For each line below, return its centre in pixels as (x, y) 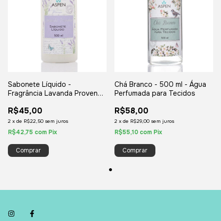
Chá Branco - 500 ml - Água (160, 84)
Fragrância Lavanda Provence (57, 93)
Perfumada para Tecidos (155, 93)
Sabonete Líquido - (39, 84)
